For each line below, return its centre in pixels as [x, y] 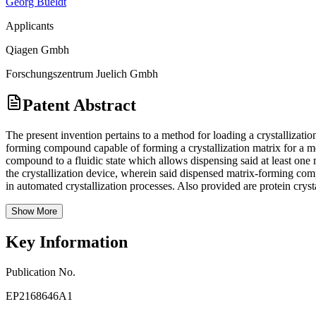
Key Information [67, 242]
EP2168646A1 [39, 296]
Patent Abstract [79, 105]
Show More [34, 212]
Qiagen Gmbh [37, 49]
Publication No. [41, 272]
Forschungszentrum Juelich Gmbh [82, 73]
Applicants [30, 25]
